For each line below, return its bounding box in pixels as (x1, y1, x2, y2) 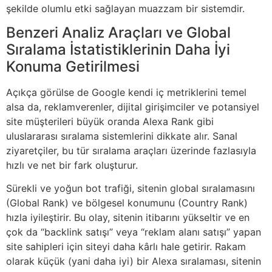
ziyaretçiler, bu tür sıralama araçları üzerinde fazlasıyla (6, 144, 256, 157)
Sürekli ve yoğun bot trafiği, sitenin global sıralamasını (6, 182, 255, 195)
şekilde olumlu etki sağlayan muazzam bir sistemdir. (6, 2, 245, 15)
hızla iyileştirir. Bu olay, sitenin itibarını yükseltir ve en (6, 211, 250, 224)
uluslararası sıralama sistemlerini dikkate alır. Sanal (6, 129, 237, 142)
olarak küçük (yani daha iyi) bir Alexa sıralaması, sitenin (6, 255, 261, 268)
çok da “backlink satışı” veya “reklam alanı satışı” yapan (6, 226, 261, 239)
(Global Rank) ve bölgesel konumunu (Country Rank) (6, 197, 248, 209)
